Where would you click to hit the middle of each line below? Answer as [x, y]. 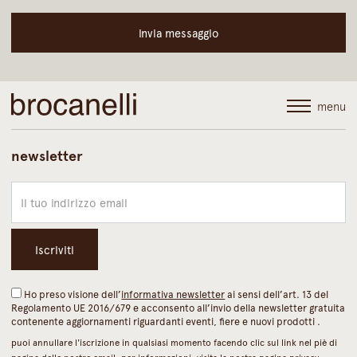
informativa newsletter [173, 294]
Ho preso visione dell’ [72, 294]
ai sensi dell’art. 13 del [277, 294]
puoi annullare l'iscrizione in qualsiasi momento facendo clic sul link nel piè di [175, 342]
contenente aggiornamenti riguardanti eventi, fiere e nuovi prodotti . [166, 321]
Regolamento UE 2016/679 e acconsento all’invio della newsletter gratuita [178, 308]
